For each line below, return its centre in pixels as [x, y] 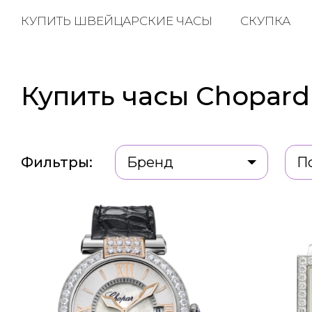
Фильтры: [56, 162]
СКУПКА [265, 21]
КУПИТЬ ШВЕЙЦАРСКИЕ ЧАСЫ [116, 21]
